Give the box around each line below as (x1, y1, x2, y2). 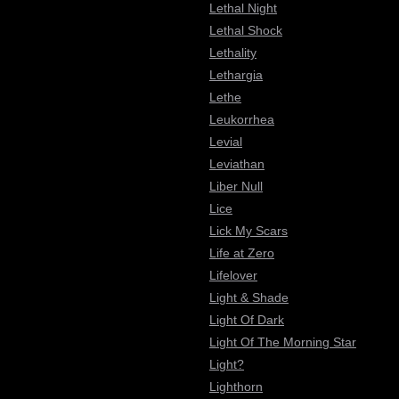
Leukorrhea (209, 112, 274, 126)
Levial (209, 134, 242, 149)
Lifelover (209, 268, 257, 282)
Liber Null (209, 179, 263, 193)
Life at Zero (209, 246, 274, 260)
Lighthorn (209, 379, 263, 394)
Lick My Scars (209, 224, 288, 238)
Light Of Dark (209, 313, 284, 327)
